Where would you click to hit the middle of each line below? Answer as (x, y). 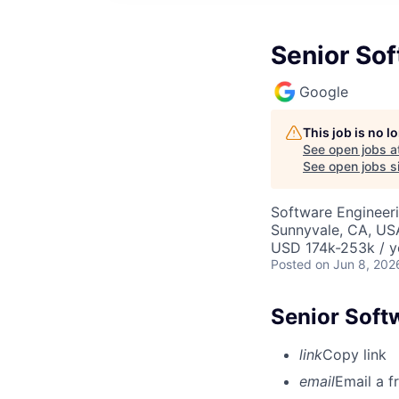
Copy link (354, 354)
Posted (291, 264)
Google (324, 92)
